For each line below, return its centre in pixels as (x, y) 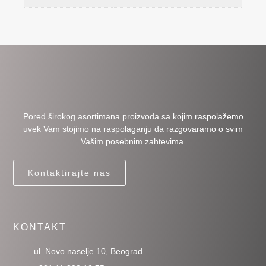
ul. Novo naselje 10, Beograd (88, 251)
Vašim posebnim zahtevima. (133, 141)
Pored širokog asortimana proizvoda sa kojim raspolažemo (133, 116)
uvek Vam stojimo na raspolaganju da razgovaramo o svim (133, 129)
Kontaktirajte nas (70, 172)
